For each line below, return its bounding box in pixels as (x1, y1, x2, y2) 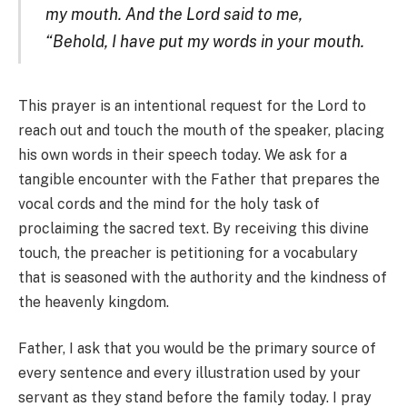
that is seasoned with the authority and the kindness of (18, 268, 387, 286)
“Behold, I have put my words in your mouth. (45, 31, 364, 51)
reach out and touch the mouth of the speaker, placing (18, 121, 384, 139)
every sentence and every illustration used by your (18, 364, 361, 382)
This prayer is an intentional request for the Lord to (18, 96, 366, 114)
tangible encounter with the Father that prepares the (18, 170, 380, 188)
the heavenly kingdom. (18, 293, 169, 311)
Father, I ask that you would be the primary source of (18, 340, 376, 358)
